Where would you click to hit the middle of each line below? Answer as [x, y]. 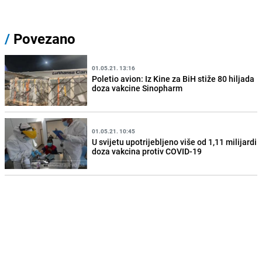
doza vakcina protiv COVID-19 [147, 151]
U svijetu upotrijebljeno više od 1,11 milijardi [175, 142]
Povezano [43, 39]
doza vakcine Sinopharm [137, 88]
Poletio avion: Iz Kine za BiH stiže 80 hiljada [173, 78]
